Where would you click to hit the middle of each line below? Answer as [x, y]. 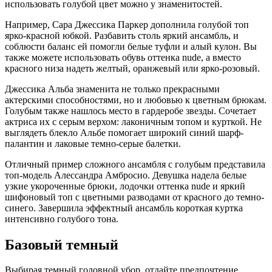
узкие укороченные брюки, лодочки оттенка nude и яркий [125, 186]
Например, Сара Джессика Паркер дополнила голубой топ [127, 24]
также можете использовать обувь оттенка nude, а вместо [123, 57]
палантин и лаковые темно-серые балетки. [93, 143]
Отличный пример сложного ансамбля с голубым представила [135, 164]
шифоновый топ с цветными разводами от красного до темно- [134, 197]
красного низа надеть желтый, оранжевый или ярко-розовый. [132, 68]
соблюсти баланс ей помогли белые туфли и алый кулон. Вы [131, 46]
